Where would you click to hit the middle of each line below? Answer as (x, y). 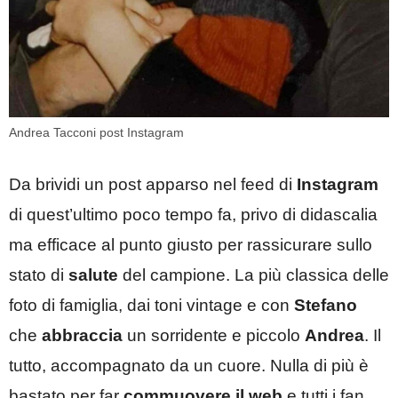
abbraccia (82, 335)
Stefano (326, 305)
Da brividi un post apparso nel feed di (153, 184)
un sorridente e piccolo (214, 335)
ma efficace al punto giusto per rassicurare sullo (191, 244)
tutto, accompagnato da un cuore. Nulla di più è (189, 365)
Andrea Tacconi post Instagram (96, 133)
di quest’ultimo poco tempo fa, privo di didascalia (193, 214)
